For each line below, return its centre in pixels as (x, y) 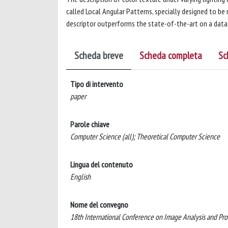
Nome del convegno (99, 204)
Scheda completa (171, 55)
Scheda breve (99, 55)
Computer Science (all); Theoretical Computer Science (145, 136)
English (80, 176)
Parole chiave (90, 124)
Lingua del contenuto (102, 164)
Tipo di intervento (97, 84)
